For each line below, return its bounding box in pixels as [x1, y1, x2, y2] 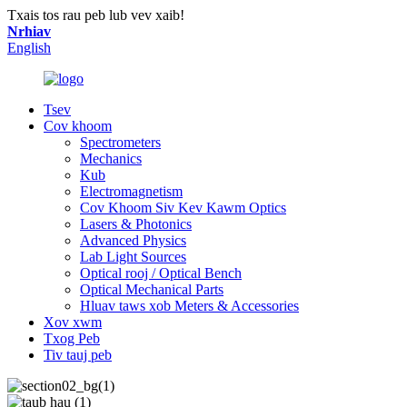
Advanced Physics [80, 233, 186, 248]
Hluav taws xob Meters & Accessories [80, 298, 299, 313]
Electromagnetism [80, 184, 183, 199]
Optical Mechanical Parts [80, 282, 223, 297]
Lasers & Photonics [80, 216, 192, 232]
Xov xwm [44, 314, 102, 330]
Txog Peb [44, 331, 100, 346]
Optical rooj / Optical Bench [80, 265, 242, 281]
